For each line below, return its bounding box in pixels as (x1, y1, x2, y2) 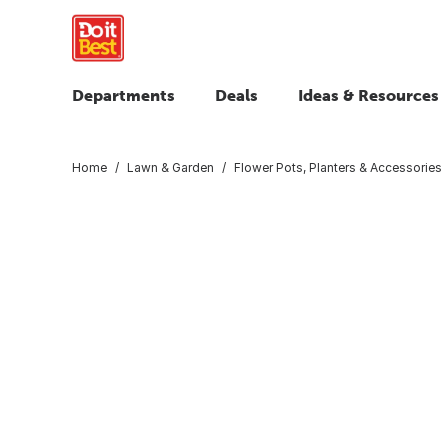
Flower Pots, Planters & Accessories (234, 159, 442, 175)
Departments (72, 86, 175, 104)
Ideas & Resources (298, 86, 439, 104)
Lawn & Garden (127, 159, 214, 175)
